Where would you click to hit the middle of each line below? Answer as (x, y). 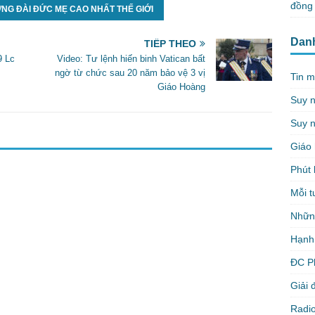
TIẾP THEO (171, 44)
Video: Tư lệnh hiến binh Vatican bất (131, 59)
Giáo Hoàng (182, 87)
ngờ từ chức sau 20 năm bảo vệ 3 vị (130, 73)
